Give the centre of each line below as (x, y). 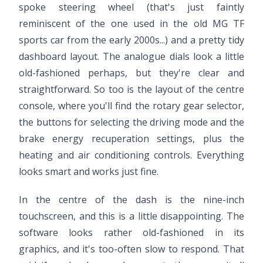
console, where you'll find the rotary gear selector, (131, 106)
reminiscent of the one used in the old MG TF (131, 23)
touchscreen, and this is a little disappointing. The (131, 216)
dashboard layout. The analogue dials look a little (131, 56)
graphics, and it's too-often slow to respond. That (131, 249)
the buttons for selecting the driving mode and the (131, 122)
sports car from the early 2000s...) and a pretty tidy (131, 40)
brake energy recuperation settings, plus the (131, 139)
